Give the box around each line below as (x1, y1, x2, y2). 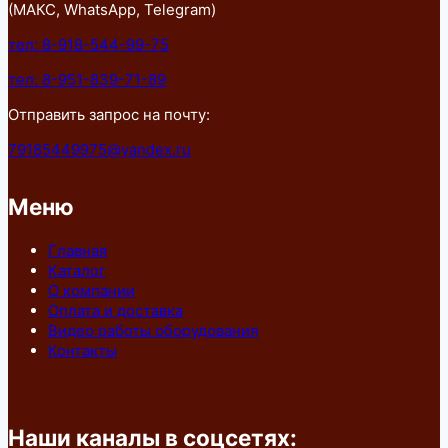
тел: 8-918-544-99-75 (8, 34, 169, 54)
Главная (48, 241, 107, 261)
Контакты (48, 341, 117, 361)
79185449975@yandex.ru (8, 139, 191, 159)
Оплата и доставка (48, 301, 183, 321)
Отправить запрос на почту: (8, 104, 210, 124)
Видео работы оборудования (48, 321, 258, 341)
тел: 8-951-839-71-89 (8, 69, 166, 89)
